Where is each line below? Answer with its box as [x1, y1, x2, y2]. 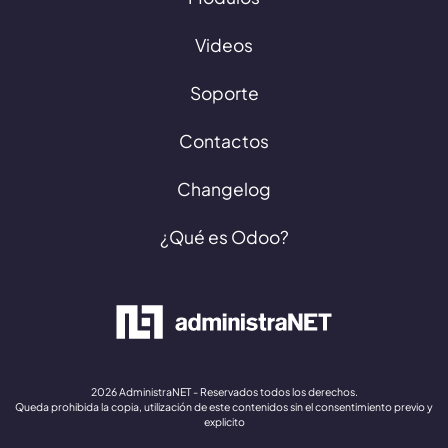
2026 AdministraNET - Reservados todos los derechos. [90, 385, 358, 399]
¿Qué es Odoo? [159, 226, 289, 249]
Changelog [177, 178, 271, 201]
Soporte [189, 82, 259, 105]
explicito [203, 415, 245, 429]
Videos [195, 34, 253, 57]
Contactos [179, 130, 269, 153]
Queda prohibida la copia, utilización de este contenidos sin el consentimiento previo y [15, 400, 433, 414]
